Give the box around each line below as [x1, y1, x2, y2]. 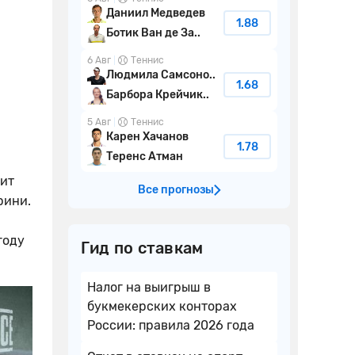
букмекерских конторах [87, 299, 237, 315]
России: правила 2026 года [87, 318, 254, 334]
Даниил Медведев [106, 6, 205, 21]
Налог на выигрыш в [87, 280, 211, 296]
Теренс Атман [106, 149, 183, 163]
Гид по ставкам [81, 239, 204, 258]
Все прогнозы [137, 183, 214, 197]
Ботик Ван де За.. [106, 26, 200, 40]
